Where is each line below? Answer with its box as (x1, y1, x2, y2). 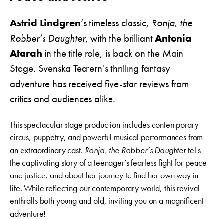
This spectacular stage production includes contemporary (10, 119, 198, 131)
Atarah (10, 47, 42, 60)
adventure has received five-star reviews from (10, 77, 189, 90)
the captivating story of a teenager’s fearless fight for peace (10, 157, 207, 169)
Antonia (155, 32, 192, 45)
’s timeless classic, (81, 17, 152, 30)
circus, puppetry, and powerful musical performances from (10, 132, 203, 143)
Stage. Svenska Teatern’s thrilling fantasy (10, 62, 170, 75)
